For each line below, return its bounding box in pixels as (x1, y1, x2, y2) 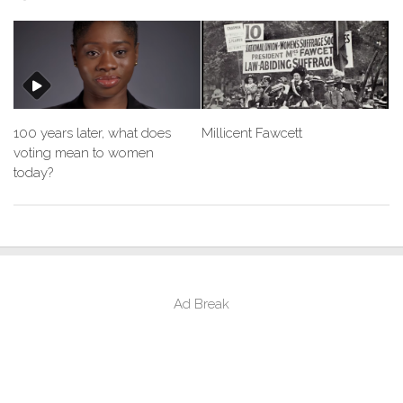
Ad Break (174, 295, 229, 312)
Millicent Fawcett (201, 124, 302, 141)
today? (13, 164, 53, 181)
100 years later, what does (13, 124, 171, 141)
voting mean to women (13, 144, 154, 161)
